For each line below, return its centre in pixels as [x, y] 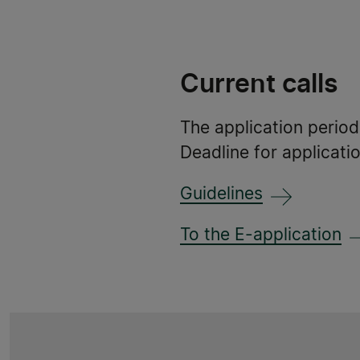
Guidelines [221, 194]
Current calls [259, 84]
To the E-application [261, 235]
